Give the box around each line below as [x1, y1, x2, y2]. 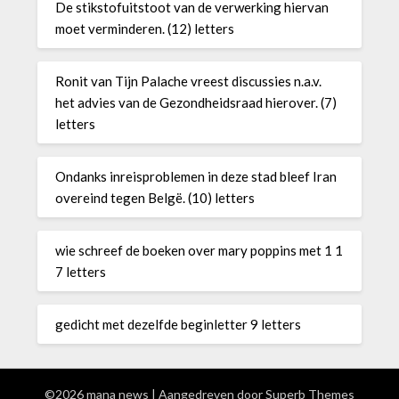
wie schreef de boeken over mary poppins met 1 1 [55, 241, 344, 258]
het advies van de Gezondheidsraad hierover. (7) [55, 94, 338, 110]
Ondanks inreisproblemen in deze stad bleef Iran [55, 167, 338, 184]
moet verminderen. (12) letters [55, 20, 235, 37]
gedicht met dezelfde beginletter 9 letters [55, 315, 302, 332]
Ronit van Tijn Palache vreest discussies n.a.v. [55, 72, 322, 89]
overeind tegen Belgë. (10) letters [55, 189, 256, 206]
